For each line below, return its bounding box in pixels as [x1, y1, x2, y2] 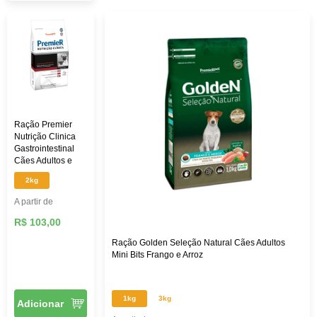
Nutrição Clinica [14, 131, 76, 142]
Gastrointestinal [14, 143, 74, 154]
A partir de [14, 196, 53, 207]
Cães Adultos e [14, 155, 72, 166]
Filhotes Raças [14, 167, 71, 178]
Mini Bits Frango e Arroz [112, 249, 203, 260]
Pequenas [14, 179, 54, 190]
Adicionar [16, 297, 64, 309]
